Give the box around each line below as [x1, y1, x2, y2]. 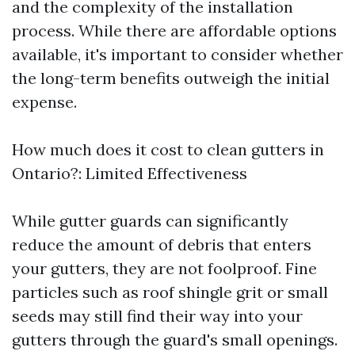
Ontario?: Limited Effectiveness [12, 163, 247, 183]
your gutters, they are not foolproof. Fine [12, 258, 317, 278]
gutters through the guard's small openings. [12, 330, 338, 349]
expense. [12, 92, 77, 112]
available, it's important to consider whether [12, 44, 343, 64]
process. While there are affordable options [12, 21, 337, 40]
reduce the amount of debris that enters [12, 235, 311, 254]
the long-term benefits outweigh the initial [12, 68, 330, 88]
